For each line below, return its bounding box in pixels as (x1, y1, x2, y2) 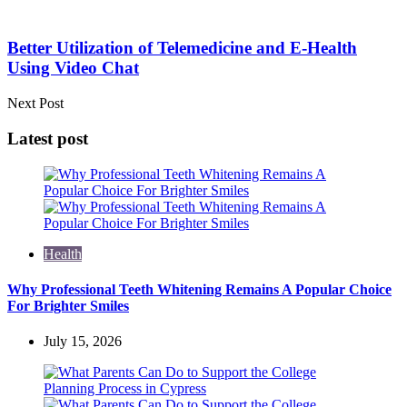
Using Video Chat (7, 58, 139, 78)
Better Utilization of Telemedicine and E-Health (7, 38, 357, 58)
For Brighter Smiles (7, 297, 129, 313)
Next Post (7, 95, 64, 112)
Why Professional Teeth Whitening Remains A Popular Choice (7, 281, 392, 297)
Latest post (7, 128, 88, 148)
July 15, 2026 (44, 333, 122, 350)
